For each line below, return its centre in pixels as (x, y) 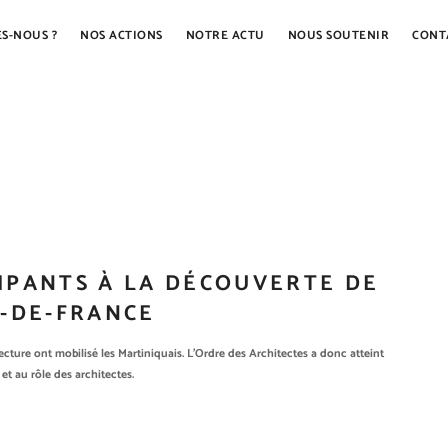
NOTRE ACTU (225, 35)
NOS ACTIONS (121, 35)
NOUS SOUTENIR (338, 35)
